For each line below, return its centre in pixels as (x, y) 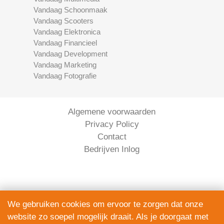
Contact (112, 136)
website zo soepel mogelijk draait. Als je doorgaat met (108, 217)
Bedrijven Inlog (112, 149)
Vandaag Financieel (65, 42)
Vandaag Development (71, 53)
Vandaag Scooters (64, 20)
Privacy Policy (112, 124)
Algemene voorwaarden (112, 111)
